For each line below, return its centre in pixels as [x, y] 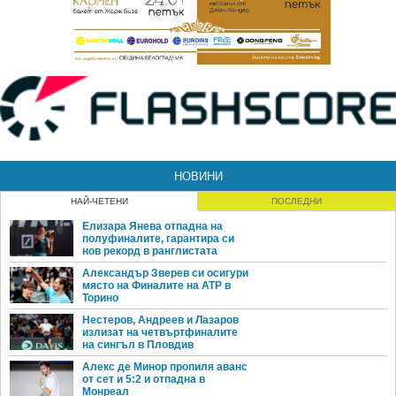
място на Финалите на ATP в [156, 286]
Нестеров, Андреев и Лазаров [160, 320]
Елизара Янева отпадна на [152, 227]
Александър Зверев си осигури [165, 274]
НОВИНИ [198, 177]
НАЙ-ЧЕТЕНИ [99, 202]
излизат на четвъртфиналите [160, 333]
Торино [100, 298]
